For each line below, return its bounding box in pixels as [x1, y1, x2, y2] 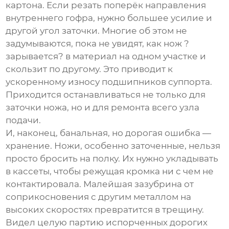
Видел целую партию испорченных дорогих [6, 217, 208, 228]
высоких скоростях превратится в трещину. [6, 204, 204, 215]
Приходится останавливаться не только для [6, 89, 206, 100]
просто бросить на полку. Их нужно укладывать [6, 153, 219, 164]
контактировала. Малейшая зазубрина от [6, 179, 194, 190]
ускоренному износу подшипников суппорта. [6, 77, 213, 87]
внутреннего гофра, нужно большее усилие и [6, 13, 213, 24]
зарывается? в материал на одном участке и [6, 51, 207, 62]
